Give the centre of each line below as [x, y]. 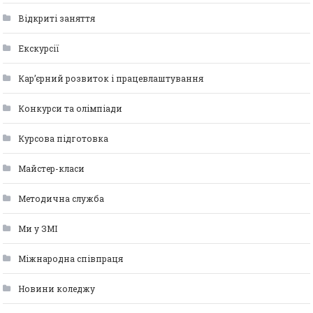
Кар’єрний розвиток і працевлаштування [111, 78]
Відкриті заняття [57, 18]
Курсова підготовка [64, 138]
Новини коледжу [57, 288]
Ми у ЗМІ [38, 228]
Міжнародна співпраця [71, 258]
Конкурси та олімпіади [71, 108]
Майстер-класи [52, 168]
